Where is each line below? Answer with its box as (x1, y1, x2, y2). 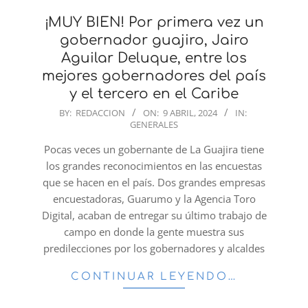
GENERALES (130, 118, 178, 131)
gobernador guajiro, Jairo (59, 32, 249, 49)
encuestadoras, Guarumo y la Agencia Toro (52, 192, 256, 206)
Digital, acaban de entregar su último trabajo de (41, 208, 267, 223)
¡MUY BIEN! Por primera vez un (44, 14, 264, 31)
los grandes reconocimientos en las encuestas (46, 159, 262, 173)
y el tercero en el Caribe (69, 86, 239, 102)
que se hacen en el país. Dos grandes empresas (43, 175, 265, 190)
